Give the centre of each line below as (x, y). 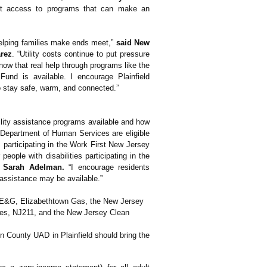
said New (133, 43)
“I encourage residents (107, 167)
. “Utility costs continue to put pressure (81, 54)
